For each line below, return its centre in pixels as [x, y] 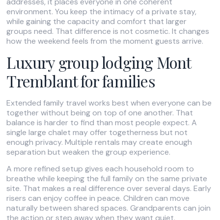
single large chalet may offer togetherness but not [97, 133]
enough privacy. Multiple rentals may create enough [99, 142]
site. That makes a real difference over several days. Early [109, 189]
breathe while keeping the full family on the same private [107, 179]
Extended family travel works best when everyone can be [109, 103]
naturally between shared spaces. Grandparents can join [109, 208]
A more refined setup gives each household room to [100, 169]
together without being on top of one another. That [100, 113]
